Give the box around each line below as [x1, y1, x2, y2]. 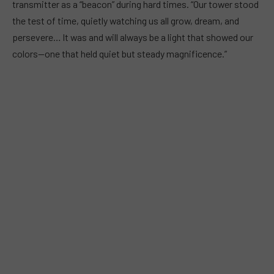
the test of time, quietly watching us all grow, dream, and [12, 14, 239, 26]
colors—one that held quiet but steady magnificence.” [12, 47, 227, 59]
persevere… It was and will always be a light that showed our [12, 31, 253, 43]
